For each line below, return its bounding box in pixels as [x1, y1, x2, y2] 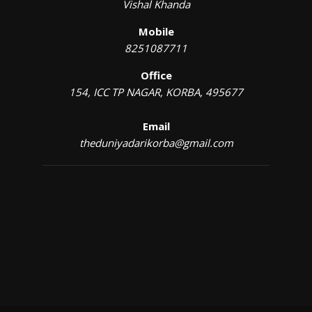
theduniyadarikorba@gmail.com [79, 135, 233, 150]
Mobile [138, 24, 174, 38]
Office [140, 68, 172, 82]
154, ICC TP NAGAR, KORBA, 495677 [69, 84, 243, 99]
